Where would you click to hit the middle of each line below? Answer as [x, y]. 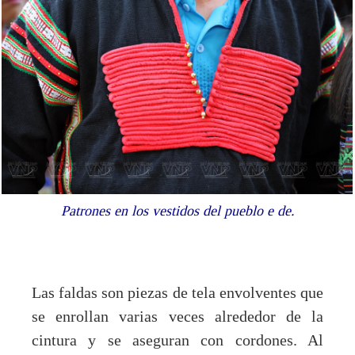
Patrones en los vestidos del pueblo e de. [177, 210]
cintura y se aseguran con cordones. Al [177, 340]
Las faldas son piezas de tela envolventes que [177, 293]
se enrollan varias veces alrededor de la [177, 317]
